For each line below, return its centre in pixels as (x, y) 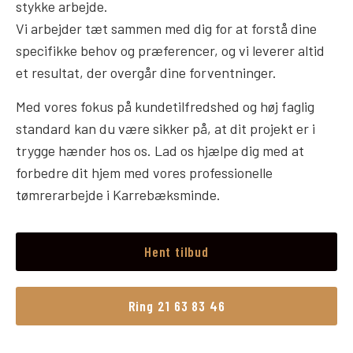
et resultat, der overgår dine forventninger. (146, 73)
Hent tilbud (176, 252)
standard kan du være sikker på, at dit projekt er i (165, 128)
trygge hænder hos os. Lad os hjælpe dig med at (160, 150)
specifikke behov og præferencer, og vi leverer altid (170, 51)
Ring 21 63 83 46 (176, 306)
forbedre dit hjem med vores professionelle (144, 172)
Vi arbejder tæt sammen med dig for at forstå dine (166, 29)
